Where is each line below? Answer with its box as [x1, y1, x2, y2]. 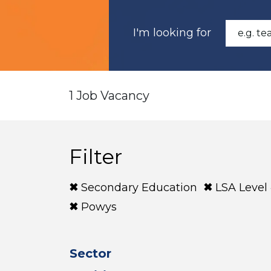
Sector [70, 246, 111, 261]
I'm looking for [133, 26, 211, 39]
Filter [69, 144, 122, 169]
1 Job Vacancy [69, 88, 149, 103]
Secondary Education [81, 181, 197, 194]
